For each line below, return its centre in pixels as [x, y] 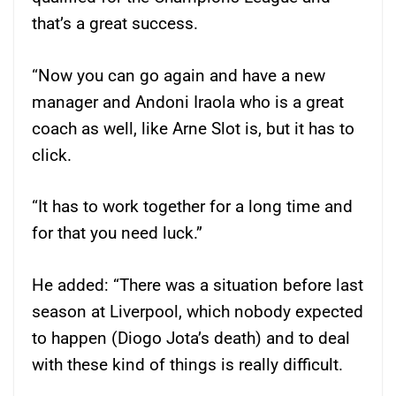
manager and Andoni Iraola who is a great [188, 102]
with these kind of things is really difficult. [187, 364]
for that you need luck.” [117, 233]
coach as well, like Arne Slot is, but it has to [193, 128]
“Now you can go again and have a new [179, 75]
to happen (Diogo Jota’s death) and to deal [191, 338]
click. [52, 155]
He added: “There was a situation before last [198, 285]
